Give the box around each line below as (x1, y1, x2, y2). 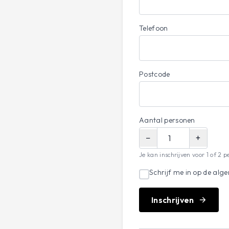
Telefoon (139, 24, 168, 33)
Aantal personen (139, 116, 195, 125)
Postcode (139, 70, 170, 79)
